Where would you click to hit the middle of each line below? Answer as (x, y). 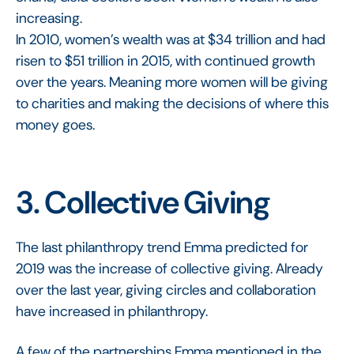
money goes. (55, 124)
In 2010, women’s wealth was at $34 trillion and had (171, 39)
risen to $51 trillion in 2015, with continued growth (166, 60)
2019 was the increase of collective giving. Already (169, 268)
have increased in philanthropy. (112, 311)
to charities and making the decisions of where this (172, 103)
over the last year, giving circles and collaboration (166, 290)
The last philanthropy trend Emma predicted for (162, 247)
